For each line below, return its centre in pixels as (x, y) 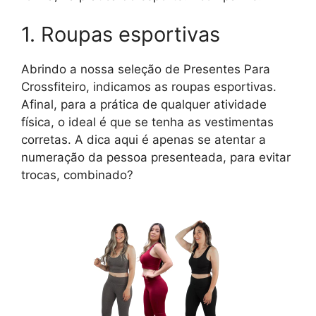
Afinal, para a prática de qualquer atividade (144, 105)
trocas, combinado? (77, 175)
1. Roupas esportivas (121, 35)
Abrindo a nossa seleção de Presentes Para (146, 69)
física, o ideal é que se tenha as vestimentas (147, 122)
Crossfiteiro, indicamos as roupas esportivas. (149, 87)
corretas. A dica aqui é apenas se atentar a (144, 140)
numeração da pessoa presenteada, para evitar (156, 158)
